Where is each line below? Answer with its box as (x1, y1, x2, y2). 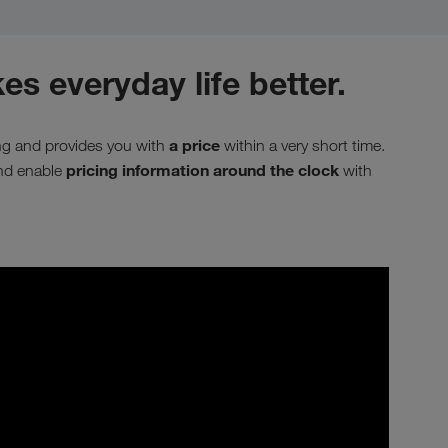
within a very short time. (220, 135, 385, 155)
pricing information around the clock (66, 159, 339, 180)
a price (169, 134, 220, 155)
